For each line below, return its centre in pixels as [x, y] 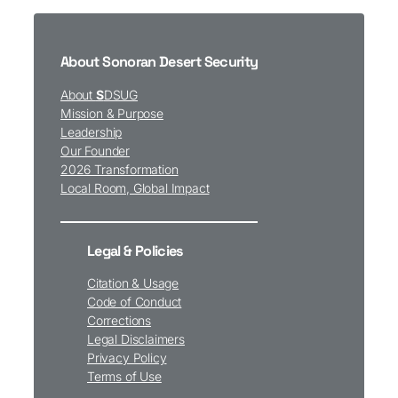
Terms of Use [124, 377]
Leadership [92, 131]
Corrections [119, 321]
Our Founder [96, 150]
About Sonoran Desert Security [159, 62]
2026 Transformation [119, 169]
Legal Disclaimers [136, 339]
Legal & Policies [135, 251]
